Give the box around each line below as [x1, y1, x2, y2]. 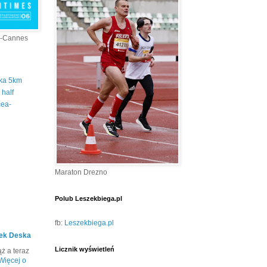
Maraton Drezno [55, 168, 107, 177]
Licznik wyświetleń [55, 246, 114, 253]
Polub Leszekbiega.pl [55, 195, 122, 203]
